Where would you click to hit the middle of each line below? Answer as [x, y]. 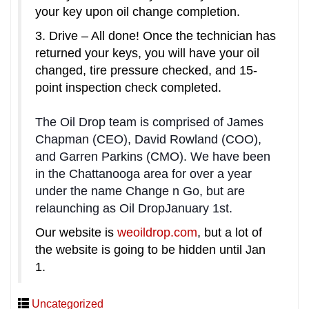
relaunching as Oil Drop [100, 208]
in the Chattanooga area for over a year [143, 173]
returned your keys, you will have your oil [147, 53]
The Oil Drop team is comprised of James [149, 122]
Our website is [76, 232]
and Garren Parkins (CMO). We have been [153, 156]
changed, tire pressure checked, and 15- [146, 70]
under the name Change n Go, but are [140, 191]
